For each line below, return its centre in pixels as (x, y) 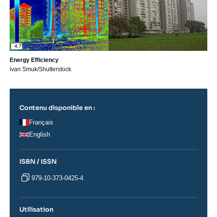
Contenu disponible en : (57, 108)
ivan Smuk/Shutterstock (40, 70)
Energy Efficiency (34, 60)
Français (41, 123)
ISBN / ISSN (38, 162)
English (39, 135)
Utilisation (36, 210)
